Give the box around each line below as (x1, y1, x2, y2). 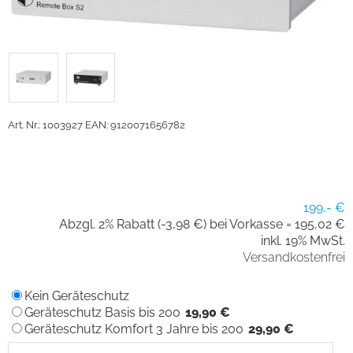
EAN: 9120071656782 (85, 117, 185, 131)
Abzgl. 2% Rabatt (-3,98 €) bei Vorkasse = (59, 216, 295, 232)
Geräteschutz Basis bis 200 (24, 304, 180, 320)
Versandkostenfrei (243, 249, 345, 265)
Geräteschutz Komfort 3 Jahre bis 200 (24, 321, 243, 336)
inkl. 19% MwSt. (261, 232, 345, 248)
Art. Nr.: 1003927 (8, 117, 83, 131)
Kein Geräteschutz (24, 288, 129, 303)
